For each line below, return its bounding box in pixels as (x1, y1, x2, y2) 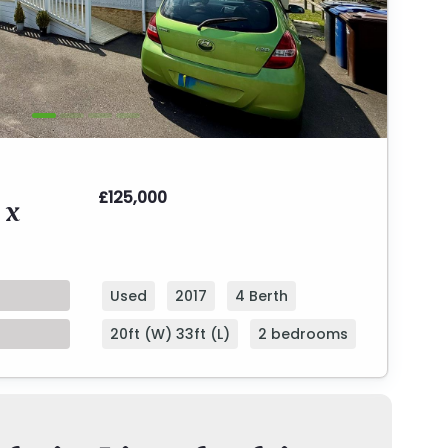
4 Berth (235, 285, 288, 306)
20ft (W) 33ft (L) (110, 323, 230, 344)
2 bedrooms (258, 323, 348, 344)
